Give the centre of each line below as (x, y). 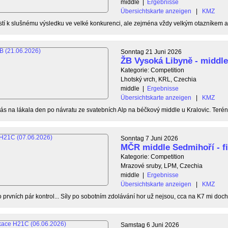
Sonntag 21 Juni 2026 (151, 52)
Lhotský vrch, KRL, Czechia (159, 79)
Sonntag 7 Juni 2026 (149, 138)
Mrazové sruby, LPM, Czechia (162, 166)
